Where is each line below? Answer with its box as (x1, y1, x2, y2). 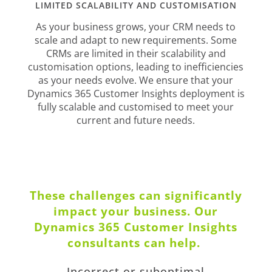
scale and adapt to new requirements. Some (35, 33, 237, 47)
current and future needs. (76, 113, 195, 127)
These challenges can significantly (29, 186, 242, 203)
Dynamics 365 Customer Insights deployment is (27, 86, 245, 100)
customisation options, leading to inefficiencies (28, 59, 244, 73)
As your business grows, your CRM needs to (36, 19, 236, 33)
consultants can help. (67, 234, 205, 251)
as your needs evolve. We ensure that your (38, 73, 234, 87)
